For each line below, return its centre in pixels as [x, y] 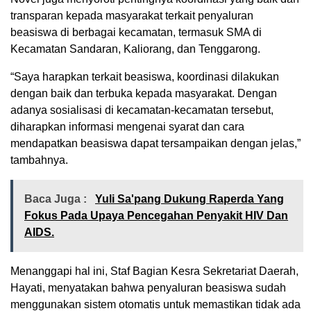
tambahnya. [39, 160]
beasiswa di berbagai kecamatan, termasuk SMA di [136, 32]
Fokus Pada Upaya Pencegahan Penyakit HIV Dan [156, 215]
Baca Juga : [57, 199]
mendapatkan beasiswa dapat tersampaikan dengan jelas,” [155, 143]
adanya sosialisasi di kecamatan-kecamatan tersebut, [142, 110]
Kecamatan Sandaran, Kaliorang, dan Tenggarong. [135, 49]
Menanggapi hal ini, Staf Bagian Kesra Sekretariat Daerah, [154, 271]
